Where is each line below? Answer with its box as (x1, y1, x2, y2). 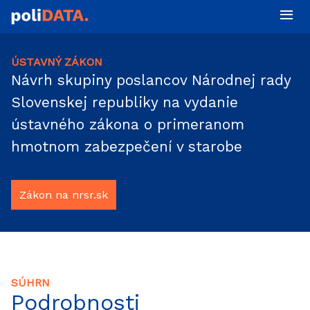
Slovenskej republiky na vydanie (11, 93, 238, 111)
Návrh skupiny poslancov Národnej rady (11, 71, 291, 89)
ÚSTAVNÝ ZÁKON (11, 55, 102, 69)
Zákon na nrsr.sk (19, 188, 108, 201)
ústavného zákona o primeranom (11, 116, 244, 133)
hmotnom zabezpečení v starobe (11, 138, 242, 155)
